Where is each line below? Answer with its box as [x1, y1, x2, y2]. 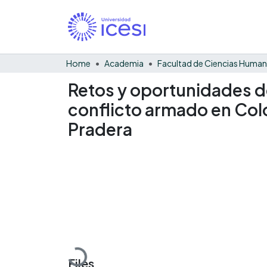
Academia [104, 57, 144, 69]
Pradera [68, 118, 132, 139]
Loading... [68, 241, 109, 263]
